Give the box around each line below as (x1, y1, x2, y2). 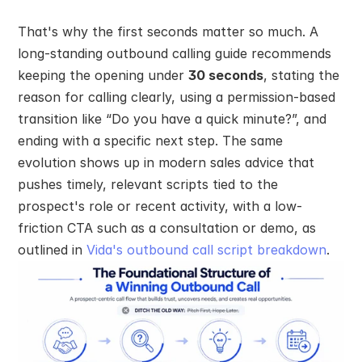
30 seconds (188, 67, 263, 83)
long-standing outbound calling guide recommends (18, 45, 331, 61)
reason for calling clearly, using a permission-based (18, 89, 335, 105)
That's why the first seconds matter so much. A (18, 23, 318, 40)
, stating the (263, 67, 339, 83)
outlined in (18, 242, 86, 258)
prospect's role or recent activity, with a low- (18, 198, 302, 214)
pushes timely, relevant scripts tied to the (18, 176, 278, 192)
